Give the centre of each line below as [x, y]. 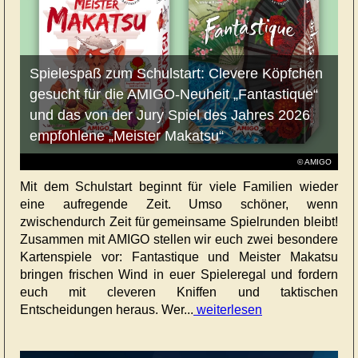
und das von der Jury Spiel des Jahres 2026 [169, 115]
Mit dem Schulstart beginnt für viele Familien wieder [179, 187]
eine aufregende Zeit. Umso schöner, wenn [179, 205]
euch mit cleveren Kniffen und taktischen [179, 292]
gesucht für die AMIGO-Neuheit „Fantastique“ [173, 95]
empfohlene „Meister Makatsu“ [126, 136]
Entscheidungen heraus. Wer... [107, 310]
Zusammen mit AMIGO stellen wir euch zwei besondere [179, 240]
